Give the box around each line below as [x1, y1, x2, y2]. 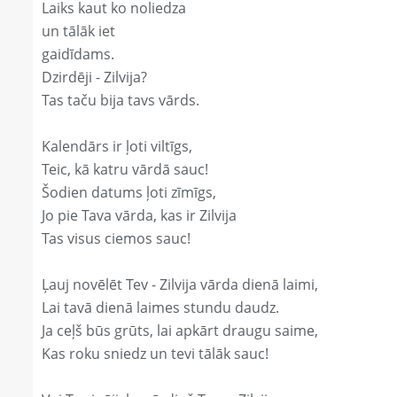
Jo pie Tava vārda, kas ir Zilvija [42, 206, 237, 226]
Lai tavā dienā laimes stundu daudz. [42, 298, 279, 318]
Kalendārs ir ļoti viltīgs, [42, 136, 192, 157]
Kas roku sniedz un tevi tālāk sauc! [42, 344, 269, 364]
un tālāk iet [42, 21, 115, 42]
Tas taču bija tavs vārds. [42, 90, 199, 111]
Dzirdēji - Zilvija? [42, 67, 147, 88]
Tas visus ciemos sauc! [42, 229, 191, 249]
